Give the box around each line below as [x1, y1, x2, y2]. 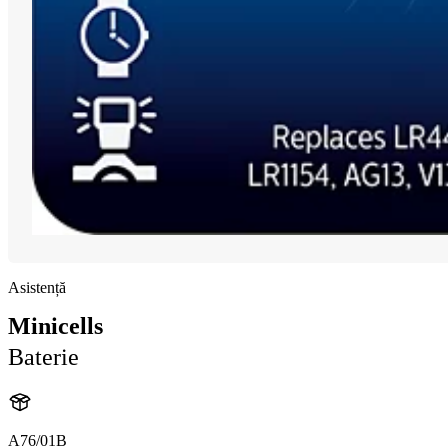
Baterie [8, 343, 79, 370]
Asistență [8, 278, 66, 296]
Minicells [8, 312, 103, 339]
